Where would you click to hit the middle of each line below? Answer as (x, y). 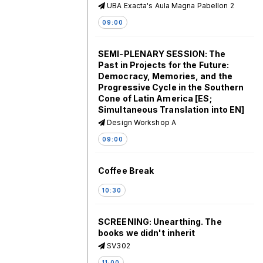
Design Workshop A (141, 122)
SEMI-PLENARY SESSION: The (162, 54)
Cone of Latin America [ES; (155, 98)
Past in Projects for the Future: (164, 65)
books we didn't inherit (147, 233)
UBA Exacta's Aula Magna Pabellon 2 (170, 6)
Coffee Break (126, 171)
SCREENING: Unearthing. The (160, 222)
